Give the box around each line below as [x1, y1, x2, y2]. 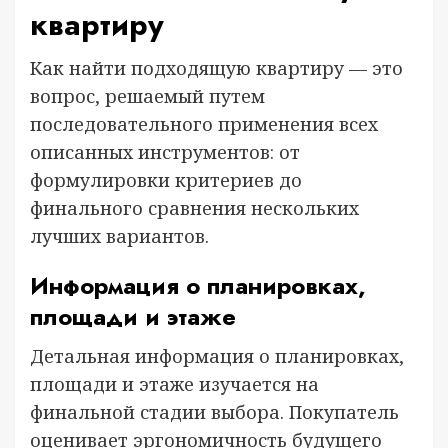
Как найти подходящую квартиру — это [30, 56, 403, 80]
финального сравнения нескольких [30, 196, 359, 220]
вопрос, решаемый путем [30, 84, 265, 108]
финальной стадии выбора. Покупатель [30, 400, 399, 424]
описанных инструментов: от [30, 140, 300, 164]
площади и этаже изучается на [30, 372, 319, 396]
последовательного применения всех [30, 112, 378, 136]
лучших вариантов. [30, 224, 209, 248]
